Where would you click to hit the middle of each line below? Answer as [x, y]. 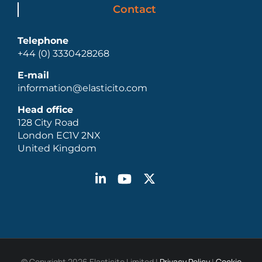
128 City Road [48, 123]
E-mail [33, 75]
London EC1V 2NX [59, 136]
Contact [135, 10]
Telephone [43, 41]
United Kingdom [57, 149]
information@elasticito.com [82, 88]
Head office [45, 110]
